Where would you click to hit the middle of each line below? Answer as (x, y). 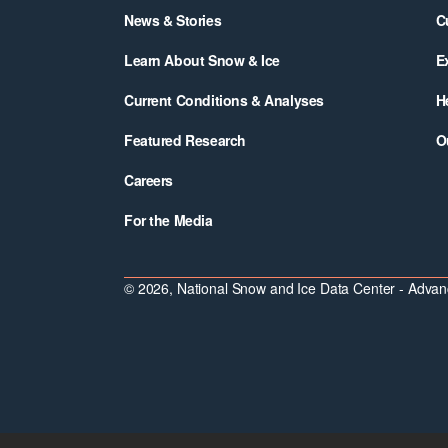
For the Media (168, 220)
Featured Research (185, 140)
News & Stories (173, 20)
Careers (149, 180)
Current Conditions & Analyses (224, 100)
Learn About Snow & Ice (202, 60)
